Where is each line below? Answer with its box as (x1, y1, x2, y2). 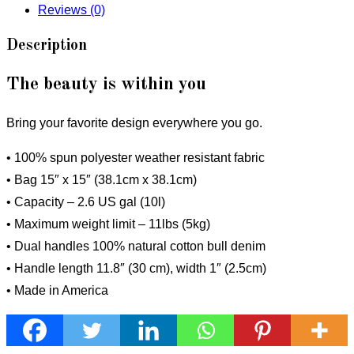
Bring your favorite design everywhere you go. (6, 116, 262, 130)
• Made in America (6, 284, 108, 298)
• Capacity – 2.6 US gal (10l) (6, 195, 165, 209)
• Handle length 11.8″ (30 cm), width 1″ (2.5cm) (6, 262, 266, 276)
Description (6, 38, 87, 54)
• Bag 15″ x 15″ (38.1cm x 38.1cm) (6, 173, 197, 187)
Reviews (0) (38, 3, 105, 17)
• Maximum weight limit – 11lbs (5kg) (6, 217, 210, 232)
